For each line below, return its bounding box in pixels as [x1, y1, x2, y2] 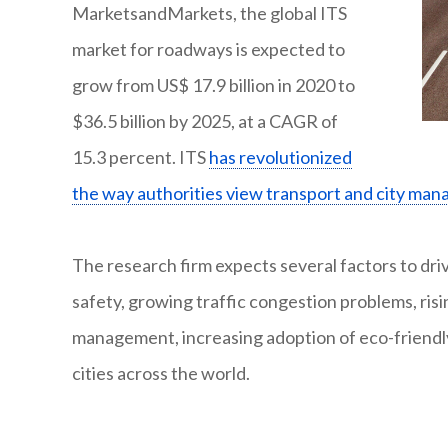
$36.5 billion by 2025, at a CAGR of [72, 110, 338, 133]
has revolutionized [209, 146, 352, 169]
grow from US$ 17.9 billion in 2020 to [72, 74, 355, 97]
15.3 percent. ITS [72, 146, 209, 169]
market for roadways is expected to [72, 38, 345, 61]
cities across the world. [72, 362, 250, 385]
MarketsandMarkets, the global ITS [72, 2, 347, 25]
